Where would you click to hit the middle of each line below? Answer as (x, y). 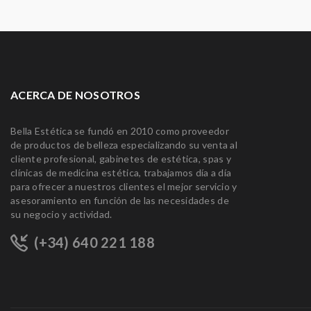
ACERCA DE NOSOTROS (76, 95)
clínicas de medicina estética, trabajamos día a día (121, 173)
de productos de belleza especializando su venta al (124, 145)
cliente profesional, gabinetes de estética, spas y (121, 159)
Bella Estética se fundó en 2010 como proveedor (120, 131)
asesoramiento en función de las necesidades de (120, 201)
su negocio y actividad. (61, 215)
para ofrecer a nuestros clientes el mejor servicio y (124, 187)
